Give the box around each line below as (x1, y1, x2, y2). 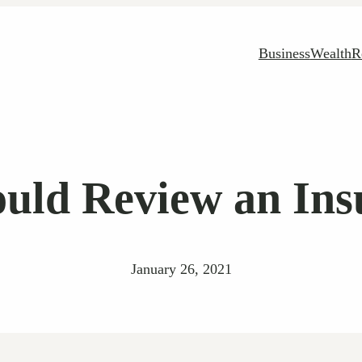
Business (258, 45, 310, 62)
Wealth (309, 45, 351, 62)
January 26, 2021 (130, 260, 232, 277)
